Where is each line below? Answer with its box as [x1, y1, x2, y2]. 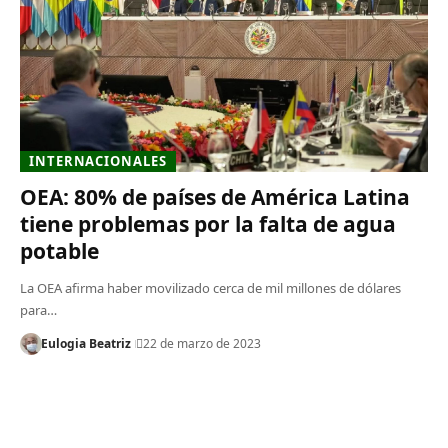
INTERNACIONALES [29, 151, 167, 170]
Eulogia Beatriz [40, 334, 131, 352]
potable [19, 236, 99, 265]
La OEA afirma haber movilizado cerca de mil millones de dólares [19, 278, 401, 297]
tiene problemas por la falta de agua [19, 209, 396, 238]
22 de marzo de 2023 [142, 334, 261, 352]
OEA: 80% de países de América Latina [19, 182, 410, 211]
